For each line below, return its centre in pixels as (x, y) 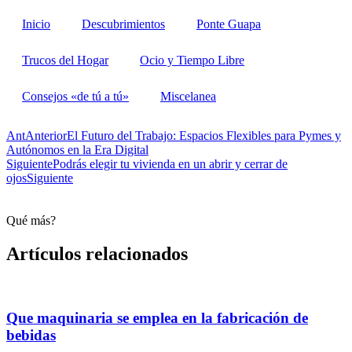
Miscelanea (188, 97)
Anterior (46, 136)
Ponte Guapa (229, 24)
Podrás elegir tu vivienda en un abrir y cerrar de (170, 164)
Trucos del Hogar (65, 60)
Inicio (36, 24)
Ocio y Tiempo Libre (192, 60)
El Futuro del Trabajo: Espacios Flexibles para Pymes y (204, 136)
